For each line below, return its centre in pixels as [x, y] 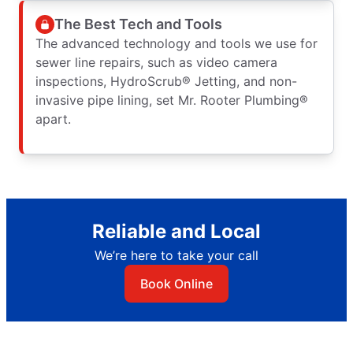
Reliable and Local [176, 232]
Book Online [176, 284]
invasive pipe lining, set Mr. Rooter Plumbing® [172, 100]
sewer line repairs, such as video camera [156, 63]
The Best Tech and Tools [138, 24]
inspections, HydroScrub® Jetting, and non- [166, 82]
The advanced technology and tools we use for [176, 44]
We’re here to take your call [176, 256]
